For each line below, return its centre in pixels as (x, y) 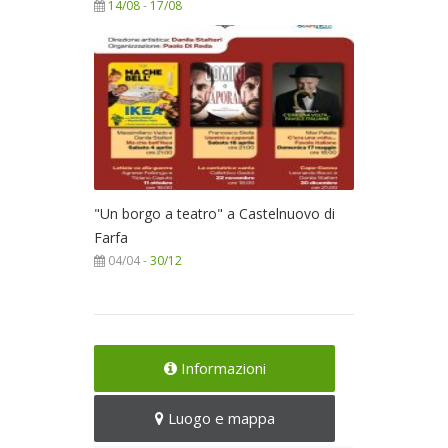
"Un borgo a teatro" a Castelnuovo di (214, 213)
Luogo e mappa (219, 417)
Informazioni (221, 367)
